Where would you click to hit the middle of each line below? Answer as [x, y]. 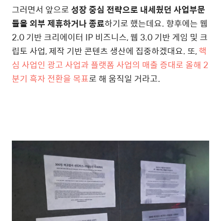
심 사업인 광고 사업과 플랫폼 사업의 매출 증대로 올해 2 [110, 65]
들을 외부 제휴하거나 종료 [58, 23]
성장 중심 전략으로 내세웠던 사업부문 [138, 10]
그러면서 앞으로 [41, 10]
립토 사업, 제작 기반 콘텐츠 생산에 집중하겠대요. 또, [105, 51]
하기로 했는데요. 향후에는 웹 [156, 23]
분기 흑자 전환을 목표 [50, 79]
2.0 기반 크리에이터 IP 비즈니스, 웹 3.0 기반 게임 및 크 [110, 37]
